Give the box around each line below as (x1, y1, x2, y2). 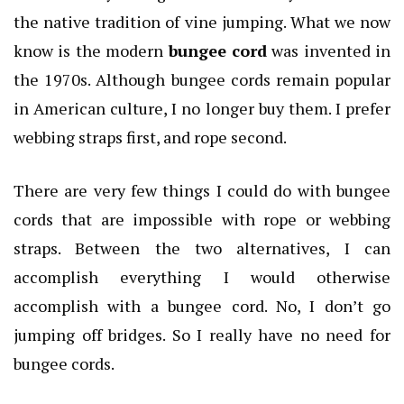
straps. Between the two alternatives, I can (14, 236, 390, 259)
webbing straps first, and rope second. (14, 125, 287, 148)
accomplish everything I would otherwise (14, 265, 390, 288)
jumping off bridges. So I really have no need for (14, 323, 390, 345)
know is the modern (14, 39, 169, 61)
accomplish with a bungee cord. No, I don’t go (14, 294, 390, 317)
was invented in (266, 39, 390, 61)
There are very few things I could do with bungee (14, 179, 390, 201)
